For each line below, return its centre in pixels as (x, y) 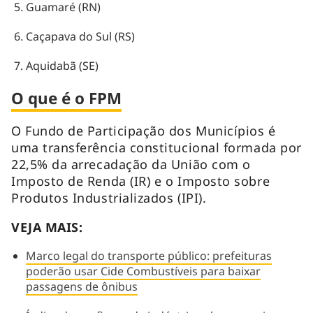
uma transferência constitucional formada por (156, 148)
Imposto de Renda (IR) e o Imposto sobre (141, 181)
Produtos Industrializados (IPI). (109, 198)
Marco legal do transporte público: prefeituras (148, 256)
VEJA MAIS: (47, 227)
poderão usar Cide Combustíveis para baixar (143, 271)
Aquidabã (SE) (62, 66)
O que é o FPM (66, 99)
